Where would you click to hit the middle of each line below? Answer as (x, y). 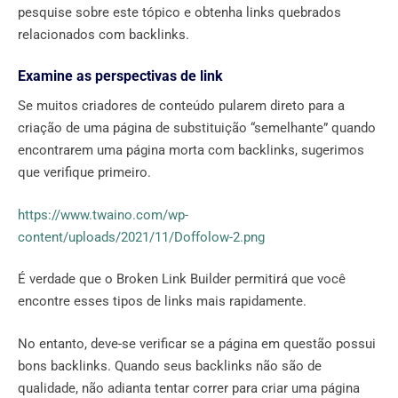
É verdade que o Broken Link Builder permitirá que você (182, 279)
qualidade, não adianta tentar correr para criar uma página (189, 388)
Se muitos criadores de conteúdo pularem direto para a (181, 106)
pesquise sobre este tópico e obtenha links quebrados (179, 12)
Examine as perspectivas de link (120, 76)
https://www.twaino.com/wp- (103, 215)
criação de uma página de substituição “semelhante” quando (197, 128)
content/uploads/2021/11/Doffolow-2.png (141, 237)
